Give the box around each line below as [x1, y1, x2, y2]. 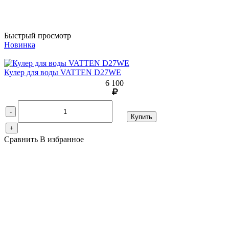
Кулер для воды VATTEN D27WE [4, 68, 121, 77]
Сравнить [4, 135, 40, 144]
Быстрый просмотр [4, 31, 71, 40]
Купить [131, 113, 152, 121]
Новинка [4, 40, 35, 50]
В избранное [40, 135, 84, 144]
